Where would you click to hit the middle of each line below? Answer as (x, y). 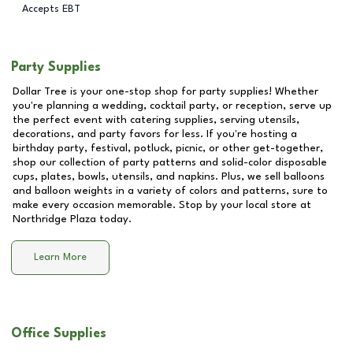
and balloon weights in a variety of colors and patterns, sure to (170, 191)
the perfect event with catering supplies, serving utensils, (156, 120)
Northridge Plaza (54, 219)
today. (114, 219)
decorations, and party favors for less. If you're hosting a (155, 134)
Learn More (60, 258)
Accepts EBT (51, 9)
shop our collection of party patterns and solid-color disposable (170, 162)
